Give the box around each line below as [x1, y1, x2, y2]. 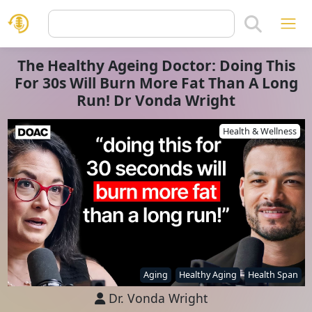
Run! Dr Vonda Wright [77, 91, 235, 110]
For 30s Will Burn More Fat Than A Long [14, 73, 298, 93]
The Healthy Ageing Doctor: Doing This [17, 56, 295, 75]
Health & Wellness [222, 125, 297, 137]
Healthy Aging [178, 269, 237, 281]
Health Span [247, 269, 298, 281]
